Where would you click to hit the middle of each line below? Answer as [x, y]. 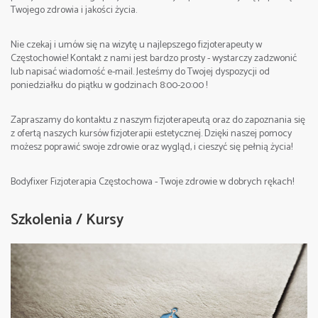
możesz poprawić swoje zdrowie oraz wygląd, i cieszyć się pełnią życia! [152, 148]
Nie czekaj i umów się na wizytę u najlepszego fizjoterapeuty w [136, 45]
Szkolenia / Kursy [67, 220]
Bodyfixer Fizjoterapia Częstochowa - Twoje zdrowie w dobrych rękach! [152, 182]
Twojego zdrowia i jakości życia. [74, 11]
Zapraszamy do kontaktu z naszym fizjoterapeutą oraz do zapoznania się [158, 121]
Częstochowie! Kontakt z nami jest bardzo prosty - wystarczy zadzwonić [154, 59]
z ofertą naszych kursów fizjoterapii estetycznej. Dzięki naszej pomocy [151, 134]
